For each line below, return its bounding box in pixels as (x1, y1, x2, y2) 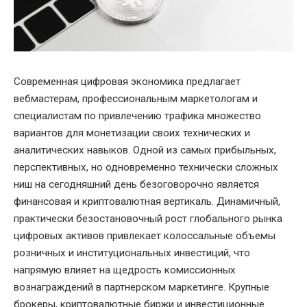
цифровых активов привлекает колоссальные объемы (14, 230, 275, 243)
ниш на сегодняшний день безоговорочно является (14, 178, 259, 191)
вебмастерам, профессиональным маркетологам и (14, 93, 258, 106)
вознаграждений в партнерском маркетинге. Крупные (14, 281, 269, 294)
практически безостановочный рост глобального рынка (14, 212, 282, 225)
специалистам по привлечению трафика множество (14, 110, 261, 123)
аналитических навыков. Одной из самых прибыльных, (14, 144, 276, 157)
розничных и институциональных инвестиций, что (14, 247, 250, 260)
